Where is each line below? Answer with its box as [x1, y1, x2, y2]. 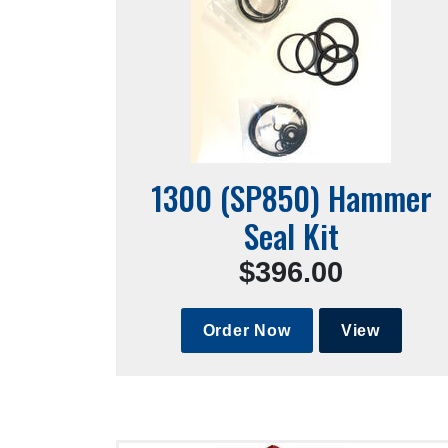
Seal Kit [243, 212, 339, 260]
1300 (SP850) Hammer [150, 174, 432, 222]
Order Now [202, 321, 291, 339]
